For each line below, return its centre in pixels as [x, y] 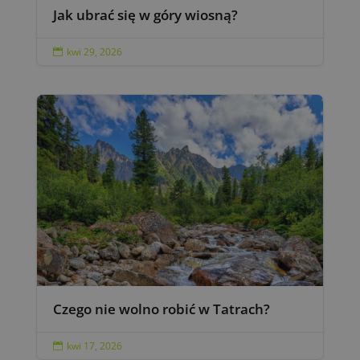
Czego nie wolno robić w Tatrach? [161, 309]
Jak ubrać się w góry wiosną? [145, 15]
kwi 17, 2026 [94, 346]
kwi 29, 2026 [94, 52]
